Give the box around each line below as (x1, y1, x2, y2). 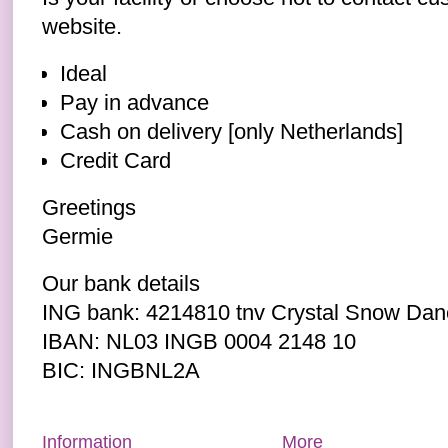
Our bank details (42, 271, 200, 296)
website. (42, 14, 122, 39)
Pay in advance (60, 90, 209, 115)
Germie (42, 224, 113, 249)
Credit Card (60, 148, 171, 173)
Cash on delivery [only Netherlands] (60, 119, 403, 144)
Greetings (42, 195, 136, 220)
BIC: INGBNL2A (42, 358, 200, 383)
